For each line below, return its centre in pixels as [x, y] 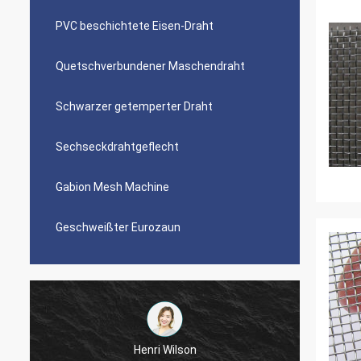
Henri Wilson [165, 349]
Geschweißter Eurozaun [118, 227]
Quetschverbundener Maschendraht [150, 66]
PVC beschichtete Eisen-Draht [135, 26]
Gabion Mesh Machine [112, 187]
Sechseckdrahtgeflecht [117, 147]
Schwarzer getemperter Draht [134, 106]
